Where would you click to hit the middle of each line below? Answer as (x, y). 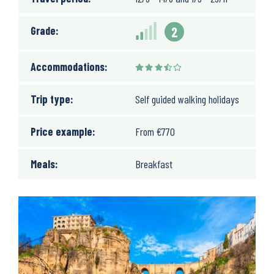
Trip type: (52, 99)
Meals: (44, 164)
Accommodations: (69, 67)
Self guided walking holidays (187, 99)
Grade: (45, 31)
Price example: (63, 131)
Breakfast (154, 164)
